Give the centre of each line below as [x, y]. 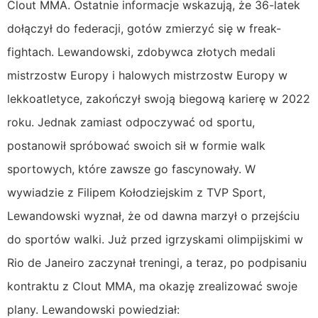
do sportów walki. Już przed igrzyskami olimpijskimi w [155, 239]
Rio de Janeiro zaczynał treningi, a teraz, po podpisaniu [157, 262]
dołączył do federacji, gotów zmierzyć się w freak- [144, 28]
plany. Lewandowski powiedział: [93, 309]
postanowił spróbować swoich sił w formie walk [136, 145]
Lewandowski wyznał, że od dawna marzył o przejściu [153, 215]
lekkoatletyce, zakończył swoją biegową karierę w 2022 [159, 98]
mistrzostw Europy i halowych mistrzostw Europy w [147, 75]
